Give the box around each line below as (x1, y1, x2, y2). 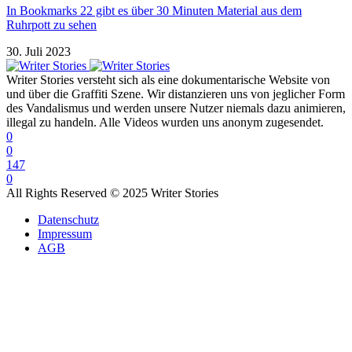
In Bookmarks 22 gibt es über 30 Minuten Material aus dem (6, 4, 302, 18)
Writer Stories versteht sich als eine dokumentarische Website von (6, 73, 330, 87)
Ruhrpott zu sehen (6, 18, 97, 32)
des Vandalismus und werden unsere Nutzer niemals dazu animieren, (6, 101, 346, 115)
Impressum (38, 227, 92, 241)
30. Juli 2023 (6, 45, 71, 59)
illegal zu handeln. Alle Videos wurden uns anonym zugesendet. (6, 115, 324, 130)
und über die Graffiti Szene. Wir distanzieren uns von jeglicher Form (6, 87, 345, 101)
